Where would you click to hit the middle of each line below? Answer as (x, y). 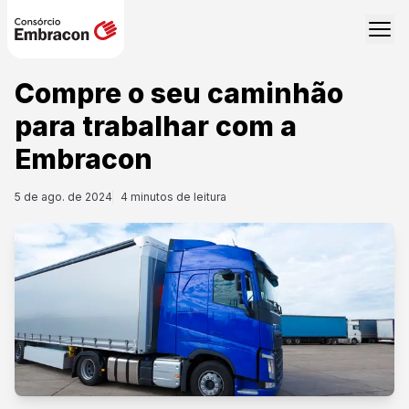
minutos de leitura (177, 197)
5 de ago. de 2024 (63, 197)
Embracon (84, 159)
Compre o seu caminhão (179, 93)
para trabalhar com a (156, 126)
